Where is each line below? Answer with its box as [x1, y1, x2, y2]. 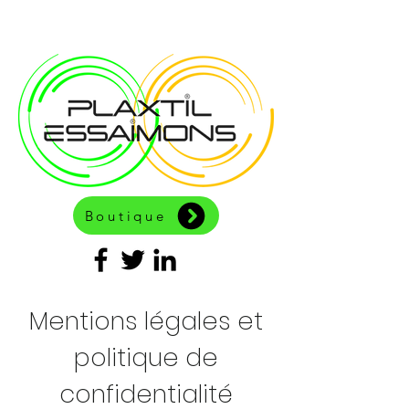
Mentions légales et [29, 304, 263, 338]
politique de [74, 341, 218, 374]
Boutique [84, 206, 167, 225]
